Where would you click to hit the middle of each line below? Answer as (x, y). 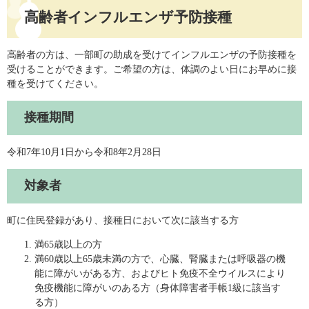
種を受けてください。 (55, 83)
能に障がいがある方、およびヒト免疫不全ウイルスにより (160, 273)
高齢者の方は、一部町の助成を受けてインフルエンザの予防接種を (152, 54)
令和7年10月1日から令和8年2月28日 (84, 152)
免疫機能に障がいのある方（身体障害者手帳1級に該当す (158, 288)
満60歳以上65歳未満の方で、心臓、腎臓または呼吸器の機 (160, 259)
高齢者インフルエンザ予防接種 (128, 18)
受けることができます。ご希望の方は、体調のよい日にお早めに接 (152, 69)
